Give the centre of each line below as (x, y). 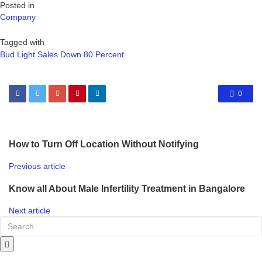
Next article (30, 211)
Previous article (37, 166)
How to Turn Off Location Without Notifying (104, 144)
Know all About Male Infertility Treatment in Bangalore (129, 188)
